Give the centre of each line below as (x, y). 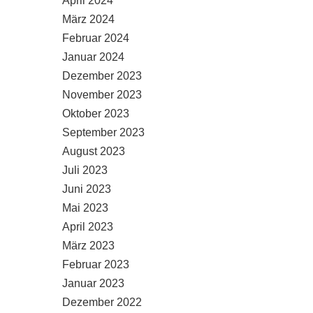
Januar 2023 (93, 283)
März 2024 (88, 19)
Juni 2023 (87, 189)
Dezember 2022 (102, 302)
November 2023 (102, 95)
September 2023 (103, 132)
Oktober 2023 (96, 114)
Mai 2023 (85, 208)
